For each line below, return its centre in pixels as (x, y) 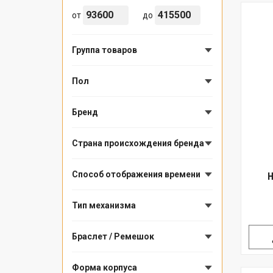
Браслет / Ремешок (113, 237)
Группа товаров (105, 50)
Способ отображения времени (136, 175)
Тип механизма (104, 206)
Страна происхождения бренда (138, 144)
